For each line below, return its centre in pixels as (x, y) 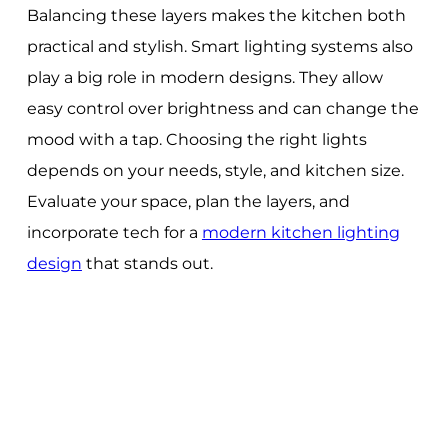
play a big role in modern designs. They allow (204, 77)
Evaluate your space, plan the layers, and (188, 201)
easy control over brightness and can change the (222, 108)
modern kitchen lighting (300, 232)
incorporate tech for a (114, 232)
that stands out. (147, 263)
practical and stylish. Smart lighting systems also (219, 46)
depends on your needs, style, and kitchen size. (215, 170)
